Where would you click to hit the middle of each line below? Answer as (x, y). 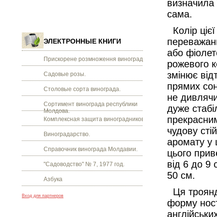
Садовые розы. (65, 74)
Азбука (53, 179)
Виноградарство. (67, 134)
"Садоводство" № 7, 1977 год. (84, 164)
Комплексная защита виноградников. (95, 119)
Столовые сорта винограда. (82, 89)
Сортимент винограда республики (91, 104)
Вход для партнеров (43, 196)
